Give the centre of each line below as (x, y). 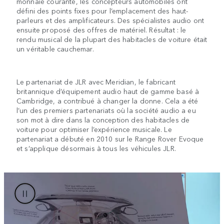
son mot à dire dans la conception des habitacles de (103, 120)
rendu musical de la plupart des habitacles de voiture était (112, 39)
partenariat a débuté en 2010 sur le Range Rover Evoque (110, 139)
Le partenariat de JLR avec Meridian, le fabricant (96, 82)
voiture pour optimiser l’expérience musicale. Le (94, 129)
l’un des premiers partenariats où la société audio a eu (106, 110)
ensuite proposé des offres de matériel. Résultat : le (101, 30)
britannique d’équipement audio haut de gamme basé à (108, 91)
